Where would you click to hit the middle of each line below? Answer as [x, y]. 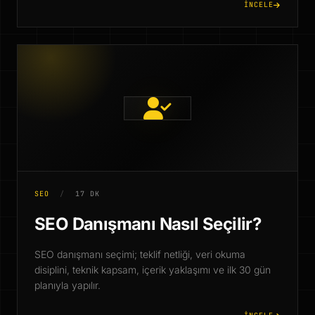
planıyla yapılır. [67, 285]
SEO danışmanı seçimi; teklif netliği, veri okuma [140, 254]
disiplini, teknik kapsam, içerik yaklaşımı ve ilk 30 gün [153, 270]
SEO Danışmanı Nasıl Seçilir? [148, 224]
